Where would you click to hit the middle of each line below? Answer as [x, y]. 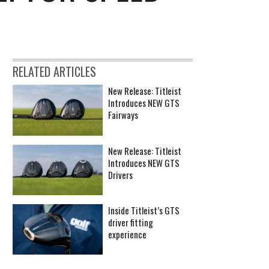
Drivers [120, 174]
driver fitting [131, 222]
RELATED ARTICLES [54, 72]
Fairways [123, 115]
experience [127, 234]
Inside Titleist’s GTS [144, 210]
